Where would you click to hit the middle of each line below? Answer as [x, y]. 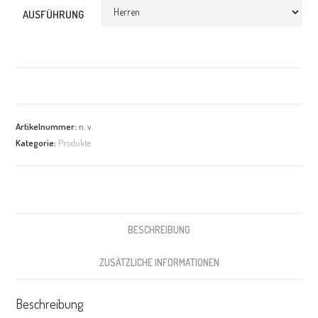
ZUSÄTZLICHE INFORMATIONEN [159, 262]
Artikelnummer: [48, 126]
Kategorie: [37, 142]
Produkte [75, 142]
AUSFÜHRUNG [54, 14]
